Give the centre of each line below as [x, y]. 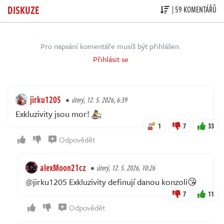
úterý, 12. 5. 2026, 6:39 [99, 99]
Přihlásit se [111, 59]
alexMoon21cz [63, 167]
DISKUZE [23, 9]
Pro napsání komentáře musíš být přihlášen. [111, 46]
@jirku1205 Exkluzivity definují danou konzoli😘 [111, 181]
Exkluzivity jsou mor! [53, 113]
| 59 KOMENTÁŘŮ [194, 10]
